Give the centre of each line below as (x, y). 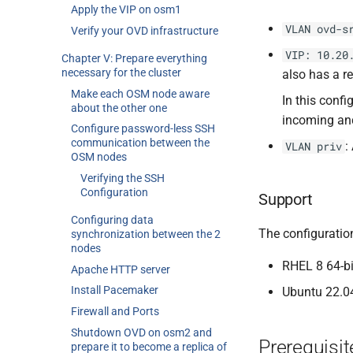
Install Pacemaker (115, 290)
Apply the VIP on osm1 (126, 10)
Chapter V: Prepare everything (134, 58)
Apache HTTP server (121, 269)
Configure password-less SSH (143, 129)
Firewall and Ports (115, 311)
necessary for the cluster (121, 72)
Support (286, 199)
